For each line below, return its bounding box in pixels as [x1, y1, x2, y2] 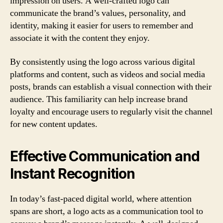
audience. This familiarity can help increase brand [10, 93, 188, 105]
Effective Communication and [10, 147, 200, 165]
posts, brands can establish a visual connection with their [10, 81, 212, 93]
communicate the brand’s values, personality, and [10, 7, 186, 19]
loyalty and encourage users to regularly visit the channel [10, 106, 213, 117]
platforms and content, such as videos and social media [10, 68, 205, 80]
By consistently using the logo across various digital [10, 56, 195, 68]
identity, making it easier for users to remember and [10, 20, 193, 31]
